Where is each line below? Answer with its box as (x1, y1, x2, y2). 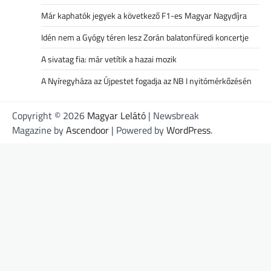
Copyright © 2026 (12, 108, 87, 123)
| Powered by (109, 122, 166, 137)
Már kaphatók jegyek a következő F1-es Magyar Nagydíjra (41, 8, 247, 22)
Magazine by (12, 122, 66, 137)
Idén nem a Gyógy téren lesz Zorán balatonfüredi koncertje (41, 30, 249, 44)
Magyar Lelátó (87, 108, 146, 123)
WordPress (166, 122, 211, 137)
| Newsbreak (146, 108, 199, 123)
